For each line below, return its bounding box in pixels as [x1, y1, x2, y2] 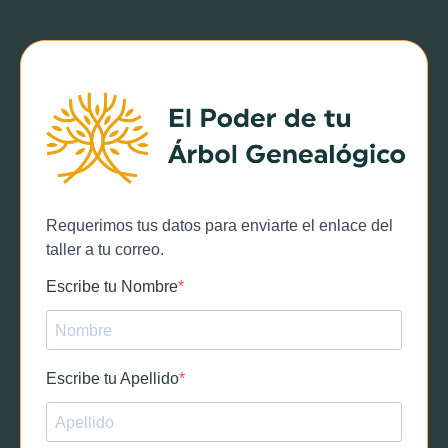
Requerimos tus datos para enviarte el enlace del [46, 217, 393, 235]
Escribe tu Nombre [46, 278, 178, 296]
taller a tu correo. [46, 241, 164, 259]
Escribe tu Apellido [46, 370, 179, 388]
